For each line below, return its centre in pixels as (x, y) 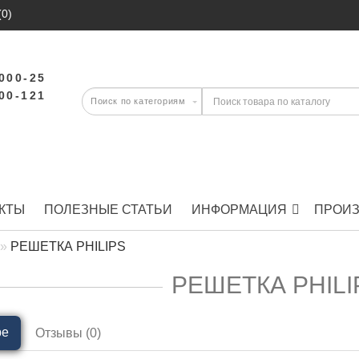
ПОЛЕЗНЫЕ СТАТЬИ (108, 210)
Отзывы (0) (69, 333)
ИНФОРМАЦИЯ (239, 210)
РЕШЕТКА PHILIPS (69, 246)
